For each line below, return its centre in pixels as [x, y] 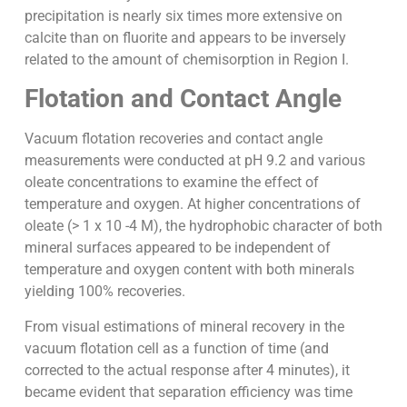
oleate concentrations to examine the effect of [171, 183]
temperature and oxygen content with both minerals [189, 270]
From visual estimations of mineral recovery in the [184, 326]
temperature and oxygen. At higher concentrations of [192, 204]
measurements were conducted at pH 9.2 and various [194, 161]
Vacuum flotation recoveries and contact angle [173, 139]
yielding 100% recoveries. [104, 292]
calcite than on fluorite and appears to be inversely [185, 37]
